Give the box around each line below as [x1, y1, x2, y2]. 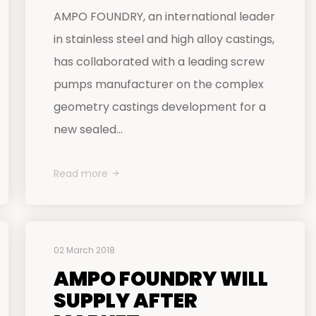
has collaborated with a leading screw [54, 54, 265, 70]
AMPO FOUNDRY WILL [54, 265, 268, 293]
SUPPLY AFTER [54, 287, 197, 315]
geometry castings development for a [54, 99, 266, 115]
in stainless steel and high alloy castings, [54, 31, 274, 47]
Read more [54, 166, 108, 181]
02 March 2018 [54, 244, 115, 256]
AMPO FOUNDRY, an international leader [54, 8, 275, 25]
